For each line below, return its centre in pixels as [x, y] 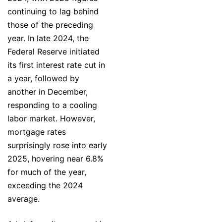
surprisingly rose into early [57, 145]
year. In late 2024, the [48, 38]
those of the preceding [50, 25]
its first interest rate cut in [56, 65]
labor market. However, [51, 119]
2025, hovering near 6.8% [55, 159]
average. [24, 199]
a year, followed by [43, 79]
